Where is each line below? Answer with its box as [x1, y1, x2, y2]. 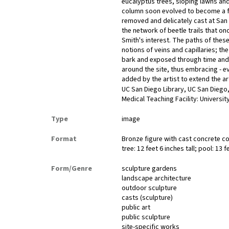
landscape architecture [122, 173, 192, 184]
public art [122, 202, 151, 213]
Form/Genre [51, 164, 92, 174]
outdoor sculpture [122, 183, 177, 194]
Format [51, 134, 77, 145]
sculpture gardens [122, 164, 177, 174]
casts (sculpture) [122, 193, 173, 203]
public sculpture [122, 212, 171, 223]
